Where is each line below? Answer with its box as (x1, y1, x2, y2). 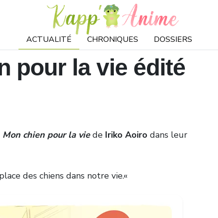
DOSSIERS (153, 34, 192, 45)
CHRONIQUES (87, 34, 138, 45)
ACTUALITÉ (26, 34, 72, 45)
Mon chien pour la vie (2, 129, 90, 141)
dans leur (147, 129, 187, 141)
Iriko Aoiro (105, 129, 147, 141)
